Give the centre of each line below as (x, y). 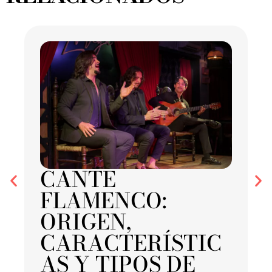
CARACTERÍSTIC (131, 243)
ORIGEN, (86, 222)
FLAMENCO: (104, 201)
